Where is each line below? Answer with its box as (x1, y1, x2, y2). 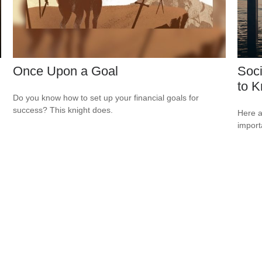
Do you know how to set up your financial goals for (13, 93, 199, 103)
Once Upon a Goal (13, 64, 119, 79)
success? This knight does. (13, 105, 113, 115)
